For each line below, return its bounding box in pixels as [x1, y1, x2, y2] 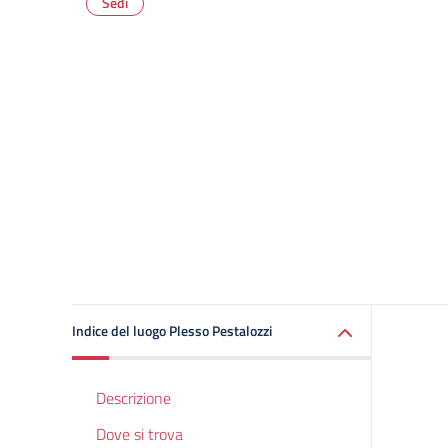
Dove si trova [96, 422, 183, 446]
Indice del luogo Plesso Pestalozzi [72, 320, 272, 341]
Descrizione [96, 386, 171, 410]
